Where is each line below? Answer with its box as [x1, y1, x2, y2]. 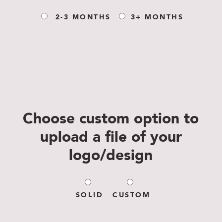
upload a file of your [40, 130, 182, 146]
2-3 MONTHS [55, 14, 111, 21]
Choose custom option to [23, 112, 199, 127]
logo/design [69, 149, 153, 164]
